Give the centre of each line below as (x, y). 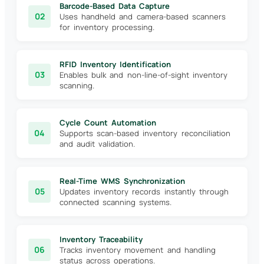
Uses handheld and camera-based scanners (143, 17)
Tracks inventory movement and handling (138, 250)
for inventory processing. (107, 27)
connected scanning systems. (116, 202)
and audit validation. (98, 144)
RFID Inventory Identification (115, 65)
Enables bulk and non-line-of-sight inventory (143, 75)
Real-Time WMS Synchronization (123, 181)
